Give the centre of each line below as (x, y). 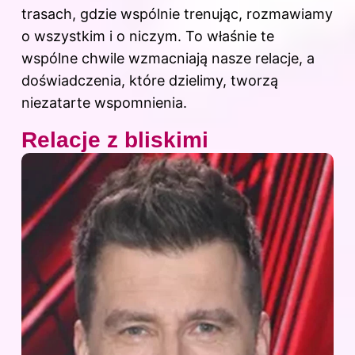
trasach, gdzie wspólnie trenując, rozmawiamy (177, 14)
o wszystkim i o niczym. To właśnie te (148, 36)
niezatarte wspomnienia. (104, 103)
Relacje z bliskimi (115, 140)
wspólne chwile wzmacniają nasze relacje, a (168, 59)
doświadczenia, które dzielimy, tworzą (150, 81)
